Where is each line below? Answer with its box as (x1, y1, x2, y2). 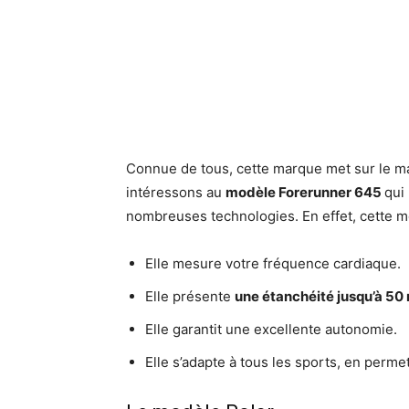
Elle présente (145, 288, 235, 305)
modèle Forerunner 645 (225, 184, 384, 201)
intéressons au (126, 184, 225, 201)
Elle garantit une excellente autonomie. (145, 320, 397, 338)
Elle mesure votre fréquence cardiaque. (145, 255, 401, 272)
